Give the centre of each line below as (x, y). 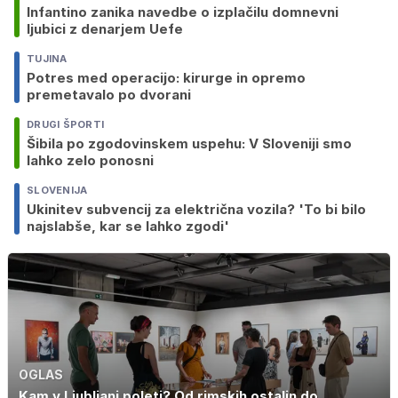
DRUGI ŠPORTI (66, 125)
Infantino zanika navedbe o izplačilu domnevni (183, 12)
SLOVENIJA (57, 191)
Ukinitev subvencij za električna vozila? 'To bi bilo (196, 210)
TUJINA (47, 59)
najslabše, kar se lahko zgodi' (128, 227)
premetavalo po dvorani (109, 95)
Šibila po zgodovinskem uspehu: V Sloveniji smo (189, 144)
